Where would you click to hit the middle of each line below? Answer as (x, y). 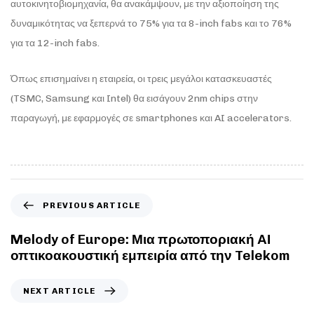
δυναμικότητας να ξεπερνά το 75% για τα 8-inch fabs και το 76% (151, 24)
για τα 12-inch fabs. (55, 43)
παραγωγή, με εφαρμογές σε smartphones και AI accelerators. (151, 118)
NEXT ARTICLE (60, 291)
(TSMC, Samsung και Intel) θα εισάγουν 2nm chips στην (134, 98)
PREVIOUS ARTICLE (92, 206)
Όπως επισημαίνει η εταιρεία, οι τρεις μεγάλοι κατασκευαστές (141, 78)
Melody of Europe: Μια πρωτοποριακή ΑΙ (141, 240)
